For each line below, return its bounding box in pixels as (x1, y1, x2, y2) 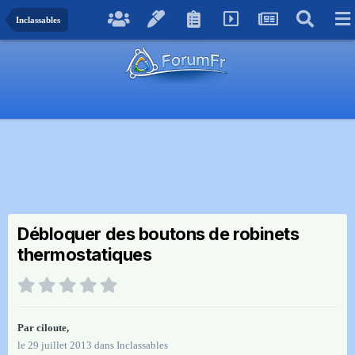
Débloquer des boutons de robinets (17, 223, 300, 245)
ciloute (36, 322, 67, 334)
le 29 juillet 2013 (17, 339, 92, 352)
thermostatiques (17, 244, 152, 265)
